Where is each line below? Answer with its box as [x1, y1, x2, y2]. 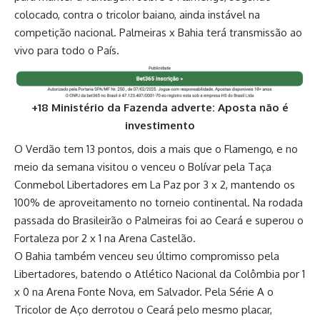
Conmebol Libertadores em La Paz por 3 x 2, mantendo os [14, 178, 295, 192]
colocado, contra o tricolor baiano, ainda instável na [14, 7, 260, 21]
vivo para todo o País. [14, 43, 119, 57]
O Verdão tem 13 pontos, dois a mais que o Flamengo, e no [14, 142, 298, 156]
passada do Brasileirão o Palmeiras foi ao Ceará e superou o [14, 214, 304, 228]
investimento [125, 119, 195, 133]
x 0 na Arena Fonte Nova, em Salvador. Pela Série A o [14, 285, 274, 299]
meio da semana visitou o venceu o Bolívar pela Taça [14, 160, 271, 174]
